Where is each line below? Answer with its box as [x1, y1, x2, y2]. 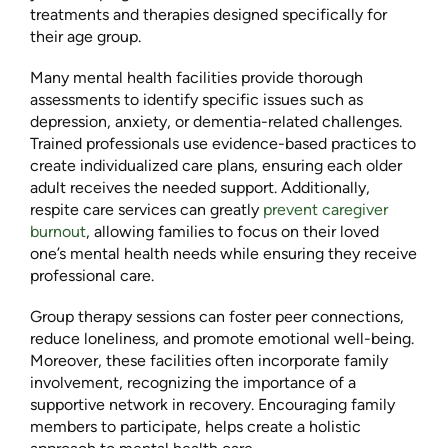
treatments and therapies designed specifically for [30, 4, 387, 24]
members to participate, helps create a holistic [30, 417, 361, 437]
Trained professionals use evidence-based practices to [30, 133, 416, 153]
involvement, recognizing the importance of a [30, 373, 356, 393]
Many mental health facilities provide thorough [30, 67, 363, 87]
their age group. [30, 26, 141, 46]
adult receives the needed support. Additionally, [30, 177, 370, 197]
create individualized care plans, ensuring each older [30, 155, 402, 175]
